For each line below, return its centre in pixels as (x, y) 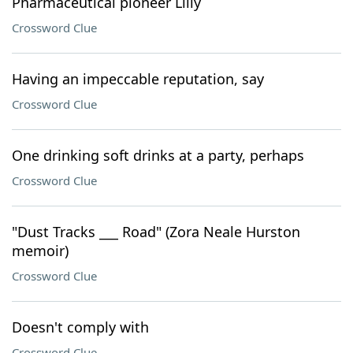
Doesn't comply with (80, 327)
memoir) (40, 251)
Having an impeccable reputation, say (138, 79)
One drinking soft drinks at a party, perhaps (158, 155)
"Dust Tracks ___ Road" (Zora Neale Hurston (156, 232)
